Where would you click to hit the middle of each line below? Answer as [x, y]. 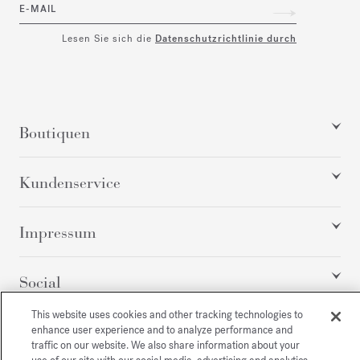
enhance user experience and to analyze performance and [162, 330]
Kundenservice [70, 183]
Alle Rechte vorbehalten [180, 338]
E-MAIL [38, 9]
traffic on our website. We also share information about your [165, 345]
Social [40, 282]
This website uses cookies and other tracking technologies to [167, 315]
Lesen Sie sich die [108, 39]
